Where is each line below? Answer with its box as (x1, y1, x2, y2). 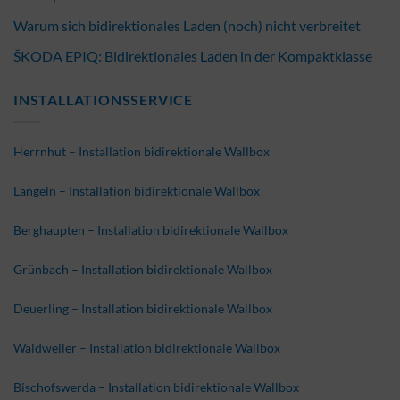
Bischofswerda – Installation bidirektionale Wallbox (13, 379, 299, 395)
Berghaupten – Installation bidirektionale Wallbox (13, 221, 288, 237)
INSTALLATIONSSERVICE (13, 91, 193, 109)
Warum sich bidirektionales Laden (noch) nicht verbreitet (13, 16, 361, 34)
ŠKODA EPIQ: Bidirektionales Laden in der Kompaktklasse (13, 47, 372, 65)
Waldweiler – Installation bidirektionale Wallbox (13, 339, 280, 355)
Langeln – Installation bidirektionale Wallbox (13, 182, 260, 198)
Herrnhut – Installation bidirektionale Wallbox (13, 143, 270, 159)
